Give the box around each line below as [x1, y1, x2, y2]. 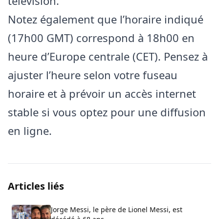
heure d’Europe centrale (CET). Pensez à [8, 49, 208, 64]
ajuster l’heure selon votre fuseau [8, 67, 177, 83]
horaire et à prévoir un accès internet [8, 86, 196, 101]
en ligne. [8, 123, 52, 138]
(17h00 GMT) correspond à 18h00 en [8, 30, 195, 45]
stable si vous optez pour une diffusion [8, 105, 206, 120]
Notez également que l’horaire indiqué [8, 12, 203, 27]
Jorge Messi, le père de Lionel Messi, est [51, 205, 182, 215]
